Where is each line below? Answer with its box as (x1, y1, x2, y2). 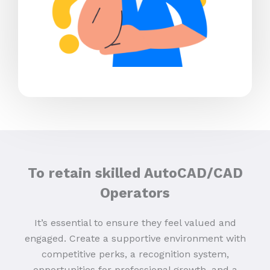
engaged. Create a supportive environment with (24, 232, 246, 244)
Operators (100, 184, 170, 201)
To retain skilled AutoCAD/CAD (27, 165, 243, 181)
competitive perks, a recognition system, (41, 248, 229, 260)
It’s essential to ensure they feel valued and (34, 216, 236, 228)
